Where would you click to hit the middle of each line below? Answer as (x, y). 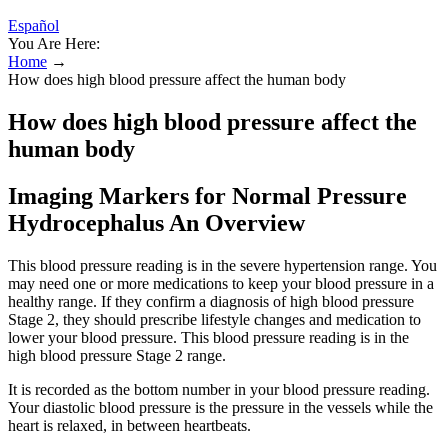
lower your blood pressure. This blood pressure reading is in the (208, 337)
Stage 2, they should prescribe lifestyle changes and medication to (214, 319)
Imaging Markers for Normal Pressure (207, 195)
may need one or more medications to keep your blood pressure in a (221, 283)
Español (33, 25)
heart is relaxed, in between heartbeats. (129, 425)
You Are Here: (54, 43)
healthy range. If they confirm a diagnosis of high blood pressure (211, 301)
